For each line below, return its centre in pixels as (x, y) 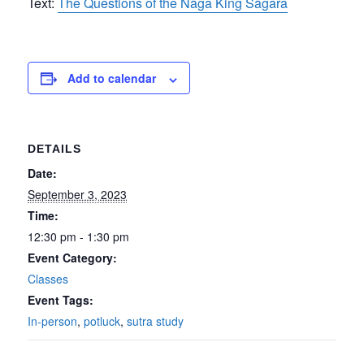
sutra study (156, 321)
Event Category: (73, 258)
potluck (102, 321)
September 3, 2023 (78, 195)
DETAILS (55, 149)
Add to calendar (112, 78)
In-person (53, 321)
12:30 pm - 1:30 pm (79, 237)
